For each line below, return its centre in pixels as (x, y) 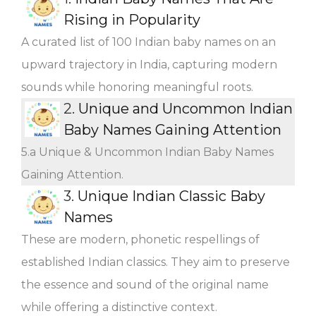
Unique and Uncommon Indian (186, 108)
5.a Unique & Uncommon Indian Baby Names (147, 152)
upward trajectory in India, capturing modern (149, 64)
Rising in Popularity (132, 19)
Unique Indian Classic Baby (171, 196)
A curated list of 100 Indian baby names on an (148, 42)
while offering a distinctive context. (119, 307)
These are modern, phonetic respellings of (140, 239)
